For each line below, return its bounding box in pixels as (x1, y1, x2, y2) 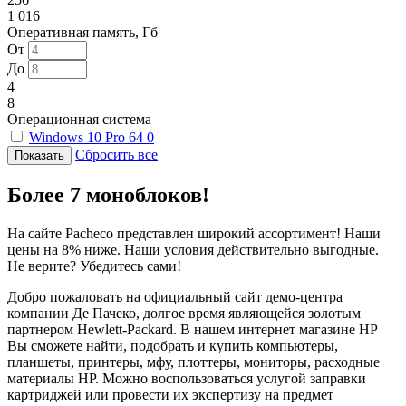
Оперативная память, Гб (7, 24, 158, 40)
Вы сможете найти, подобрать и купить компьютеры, (7, 337, 338, 353)
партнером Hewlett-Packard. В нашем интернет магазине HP (7, 321, 377, 337)
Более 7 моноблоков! (7, 182, 209, 207)
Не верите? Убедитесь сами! (7, 257, 181, 274)
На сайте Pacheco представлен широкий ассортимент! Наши (7, 225, 381, 241)
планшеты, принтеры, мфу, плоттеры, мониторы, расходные (7, 353, 380, 370)
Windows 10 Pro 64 (29, 129, 147, 145)
